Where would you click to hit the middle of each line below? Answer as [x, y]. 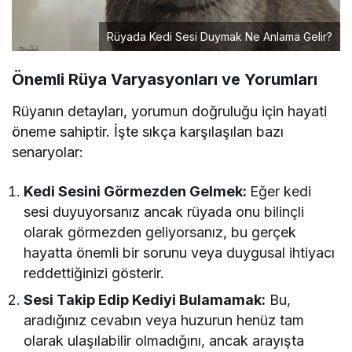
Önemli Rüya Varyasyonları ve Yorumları [165, 80]
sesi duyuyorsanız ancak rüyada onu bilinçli [164, 212]
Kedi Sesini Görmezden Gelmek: [137, 192]
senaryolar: [48, 152]
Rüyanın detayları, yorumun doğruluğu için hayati [170, 112]
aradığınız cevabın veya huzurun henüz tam [164, 321]
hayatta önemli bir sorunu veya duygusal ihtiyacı [180, 253]
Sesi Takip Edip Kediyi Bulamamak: [145, 300]
